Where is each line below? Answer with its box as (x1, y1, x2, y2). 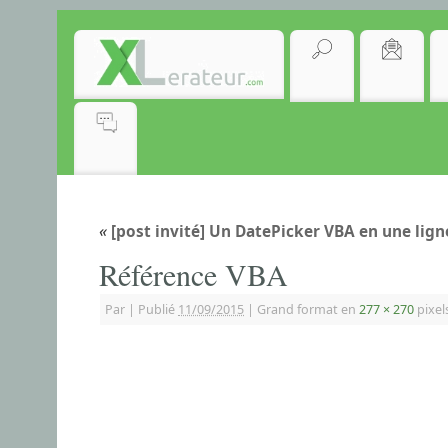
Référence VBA (99, 253, 288, 294)
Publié (138, 300, 175, 318)
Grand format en (254, 300, 359, 318)
